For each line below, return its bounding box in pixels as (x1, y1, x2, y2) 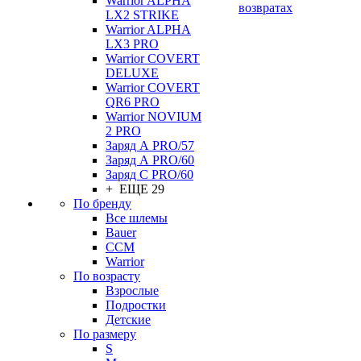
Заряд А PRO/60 (106, 153, 194, 167)
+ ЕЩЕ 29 (106, 182, 164, 196)
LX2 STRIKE (106, 8, 179, 22)
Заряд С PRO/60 (106, 168, 193, 181)
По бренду (73, 197, 131, 210)
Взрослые (106, 284, 159, 297)
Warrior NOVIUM (106, 110, 201, 123)
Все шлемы (106, 211, 168, 225)
